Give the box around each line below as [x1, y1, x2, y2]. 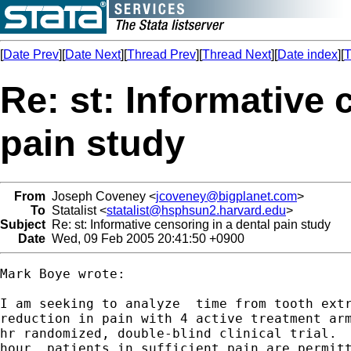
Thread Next [202, 48, 271, 61]
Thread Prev [127, 48, 196, 61]
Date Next [65, 48, 121, 61]
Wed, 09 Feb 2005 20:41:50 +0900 [45, 231, 244, 245]
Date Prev [3, 48, 59, 61]
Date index [277, 48, 338, 61]
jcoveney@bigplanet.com [156, 189, 297, 203]
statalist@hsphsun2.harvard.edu [107, 203, 286, 217]
